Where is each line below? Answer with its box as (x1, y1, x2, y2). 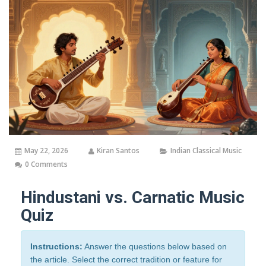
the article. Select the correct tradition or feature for (30, 255, 222, 265)
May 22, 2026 (24, 145, 68, 156)
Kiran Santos (97, 145, 140, 156)
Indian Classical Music (170, 145, 242, 156)
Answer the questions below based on (83, 242, 227, 252)
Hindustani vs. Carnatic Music (21, 188, 245, 208)
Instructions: (30, 242, 83, 252)
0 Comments (25, 159, 68, 170)
